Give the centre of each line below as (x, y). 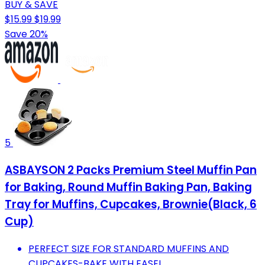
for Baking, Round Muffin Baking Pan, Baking (128, 187)
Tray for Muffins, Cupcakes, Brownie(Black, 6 (131, 204)
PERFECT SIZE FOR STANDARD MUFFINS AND (129, 248)
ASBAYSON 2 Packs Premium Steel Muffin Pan (131, 170)
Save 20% (26, 34)
